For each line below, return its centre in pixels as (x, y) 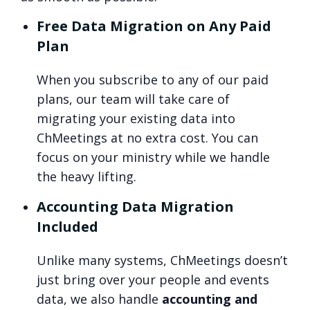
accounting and (210, 299)
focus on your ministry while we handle (154, 157)
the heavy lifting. (87, 177)
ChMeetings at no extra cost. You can (148, 138)
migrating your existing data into (136, 119)
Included (68, 227)
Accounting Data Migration (136, 207)
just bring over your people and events (153, 280)
